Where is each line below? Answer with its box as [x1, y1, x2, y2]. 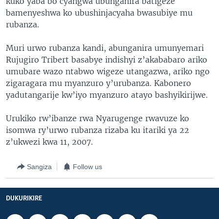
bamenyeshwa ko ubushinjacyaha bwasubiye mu [6, 8, 193, 18]
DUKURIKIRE [6, 195, 42, 202]
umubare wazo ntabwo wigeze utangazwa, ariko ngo [6, 66, 210, 76]
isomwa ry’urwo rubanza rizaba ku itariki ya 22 [6, 125, 189, 135]
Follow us [73, 162, 102, 171]
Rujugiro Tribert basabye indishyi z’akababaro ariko [6, 55, 207, 65]
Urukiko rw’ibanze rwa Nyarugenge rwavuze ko [6, 113, 189, 123]
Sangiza [27, 162, 52, 171]
